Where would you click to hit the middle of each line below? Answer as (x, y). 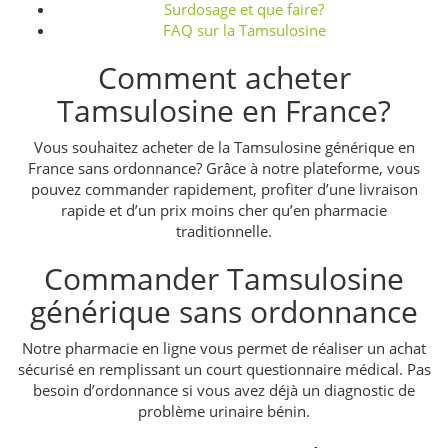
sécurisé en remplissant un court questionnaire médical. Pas (224, 368)
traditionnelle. (224, 230)
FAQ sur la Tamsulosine (244, 29)
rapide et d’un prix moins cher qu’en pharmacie (224, 209)
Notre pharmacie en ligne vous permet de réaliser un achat (224, 347)
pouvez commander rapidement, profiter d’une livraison (224, 188)
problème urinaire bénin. (224, 410)
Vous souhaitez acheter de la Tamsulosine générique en (224, 146)
